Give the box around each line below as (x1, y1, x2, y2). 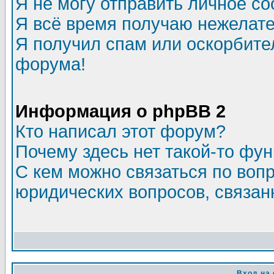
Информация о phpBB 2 (15, 102, 226, 121)
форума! (15, 54, 86, 74)
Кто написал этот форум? (15, 122, 226, 141)
